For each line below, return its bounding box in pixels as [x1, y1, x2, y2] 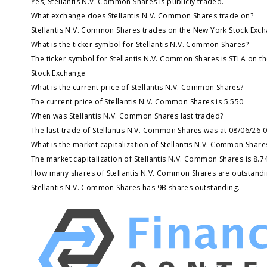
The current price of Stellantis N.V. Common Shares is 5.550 [31, 96, 244, 107]
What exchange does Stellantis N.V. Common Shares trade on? [31, 10, 254, 21]
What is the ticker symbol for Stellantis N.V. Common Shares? [31, 39, 249, 49]
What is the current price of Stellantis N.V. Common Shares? [31, 82, 244, 92]
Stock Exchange [31, 67, 86, 78]
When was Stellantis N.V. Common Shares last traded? [31, 110, 223, 121]
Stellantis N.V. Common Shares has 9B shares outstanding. [31, 182, 240, 193]
